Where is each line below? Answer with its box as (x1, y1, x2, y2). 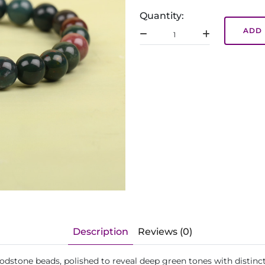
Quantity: (140, 10, 184, 21)
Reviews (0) (138, 226, 192, 237)
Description (73, 226, 128, 237)
